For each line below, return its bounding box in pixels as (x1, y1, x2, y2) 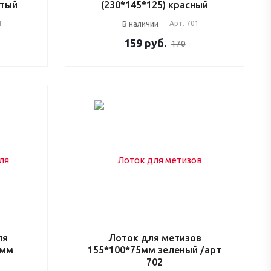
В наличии (122, 19, 159, 28)
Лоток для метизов (108, 232, 201, 243)
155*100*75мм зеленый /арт (88, 244, 222, 255)
